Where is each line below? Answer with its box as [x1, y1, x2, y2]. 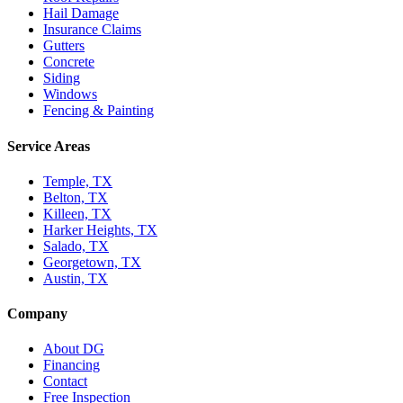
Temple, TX [43, 173, 112, 189]
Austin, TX [43, 270, 108, 286]
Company [7, 306, 67, 322]
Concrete [43, 54, 94, 70]
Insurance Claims [43, 22, 141, 38]
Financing [43, 357, 100, 373]
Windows [43, 86, 97, 103]
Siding [43, 70, 80, 86]
